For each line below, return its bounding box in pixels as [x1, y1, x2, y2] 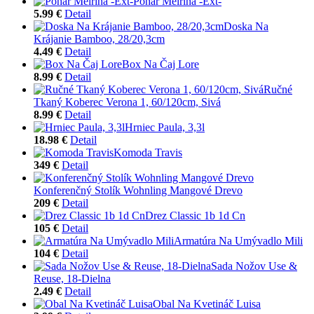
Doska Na [224, 20, 268, 32]
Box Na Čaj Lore [122, 57, 199, 70]
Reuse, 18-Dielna [34, 272, 111, 285]
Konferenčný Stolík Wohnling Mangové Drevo [34, 184, 243, 196]
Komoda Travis [114, 146, 182, 158]
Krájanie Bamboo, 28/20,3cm [34, 32, 165, 45]
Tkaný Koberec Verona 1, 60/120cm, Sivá [34, 95, 221, 108]
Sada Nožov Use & [211, 259, 297, 272]
